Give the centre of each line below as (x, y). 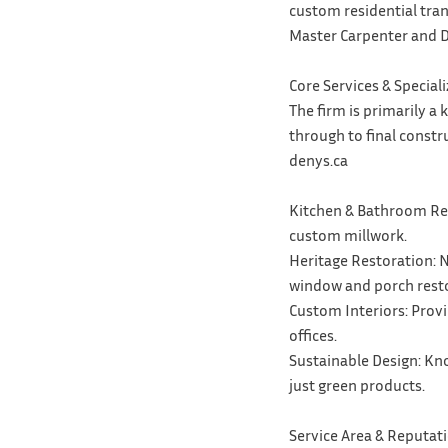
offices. (312, 334)
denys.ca (318, 159)
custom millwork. (347, 234)
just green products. (356, 384)
